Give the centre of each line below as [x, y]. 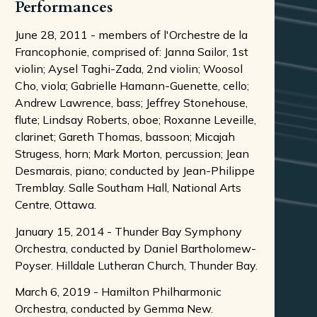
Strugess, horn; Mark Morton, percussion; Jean [132, 154]
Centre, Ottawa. [56, 205]
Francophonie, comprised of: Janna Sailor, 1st [132, 52]
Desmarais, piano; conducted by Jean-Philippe [135, 171]
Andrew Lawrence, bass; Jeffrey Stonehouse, [131, 103]
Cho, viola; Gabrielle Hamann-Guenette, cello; [132, 86]
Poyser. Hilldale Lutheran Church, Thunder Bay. [136, 265]
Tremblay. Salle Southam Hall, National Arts [128, 188]
